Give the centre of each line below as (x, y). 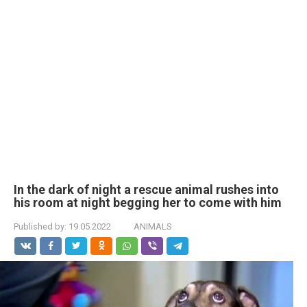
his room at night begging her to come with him (148, 202)
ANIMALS (153, 226)
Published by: (40, 226)
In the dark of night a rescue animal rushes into (146, 189)
